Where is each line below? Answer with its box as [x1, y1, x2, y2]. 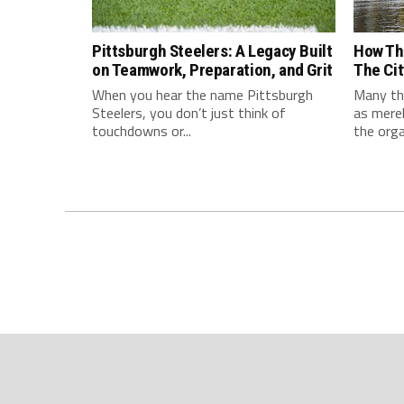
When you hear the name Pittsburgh [92, 84, 313, 106]
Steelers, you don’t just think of [92, 102, 286, 124]
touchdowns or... [92, 120, 191, 142]
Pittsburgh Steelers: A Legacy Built [92, 41, 333, 61]
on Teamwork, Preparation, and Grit [92, 60, 333, 80]
